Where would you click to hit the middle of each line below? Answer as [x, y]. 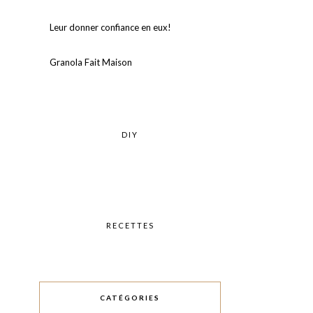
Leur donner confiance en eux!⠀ [114, 27]
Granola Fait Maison [91, 62]
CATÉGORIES [130, 298]
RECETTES [130, 225]
